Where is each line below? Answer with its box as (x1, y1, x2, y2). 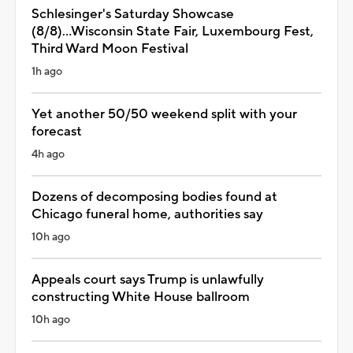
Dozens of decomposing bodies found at (32, 188, 277, 206)
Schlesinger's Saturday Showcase (32, 5, 234, 23)
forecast (32, 122, 82, 140)
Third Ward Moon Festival (32, 39, 188, 58)
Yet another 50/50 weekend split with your (32, 105, 297, 123)
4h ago (32, 147, 65, 162)
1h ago (32, 64, 62, 79)
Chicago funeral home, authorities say (32, 205, 263, 223)
